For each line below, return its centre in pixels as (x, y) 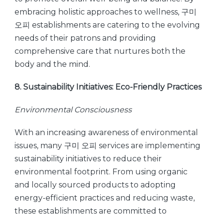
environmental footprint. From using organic (101, 172)
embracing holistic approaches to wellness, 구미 (106, 12)
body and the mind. (52, 64)
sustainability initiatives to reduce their (88, 159)
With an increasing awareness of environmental (106, 132)
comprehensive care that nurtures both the (100, 51)
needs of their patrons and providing (85, 38)
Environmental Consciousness (73, 110)
